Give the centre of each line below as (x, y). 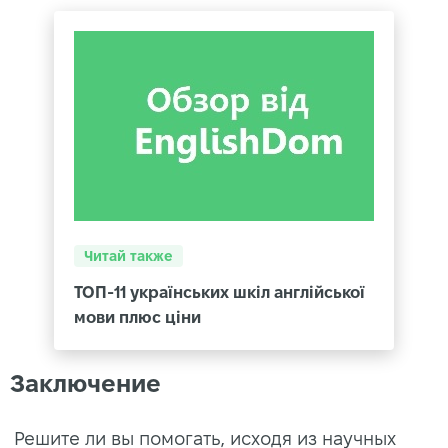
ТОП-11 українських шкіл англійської (219, 292)
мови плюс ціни (137, 317)
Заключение (85, 383)
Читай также (128, 255)
